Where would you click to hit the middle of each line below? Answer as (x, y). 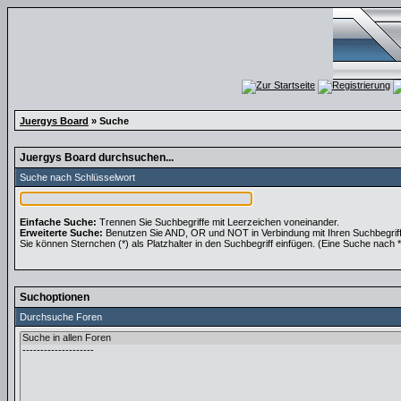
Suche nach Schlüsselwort (77, 177)
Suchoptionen (55, 297)
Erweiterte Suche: (61, 233)
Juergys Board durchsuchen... (97, 158)
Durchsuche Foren (61, 317)
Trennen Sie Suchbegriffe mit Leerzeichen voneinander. (218, 222)
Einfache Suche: (58, 222)
